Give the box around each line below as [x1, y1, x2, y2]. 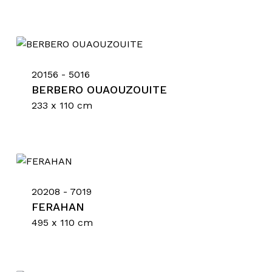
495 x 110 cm [31, 217, 93, 228]
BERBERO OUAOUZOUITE [31, 83, 167, 96]
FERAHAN [31, 200, 84, 213]
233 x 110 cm [31, 100, 92, 111]
